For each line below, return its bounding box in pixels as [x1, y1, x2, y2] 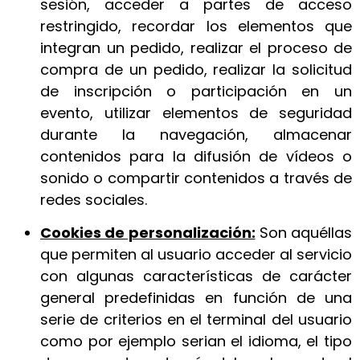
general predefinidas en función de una [40, 288, 352, 309]
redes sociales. [40, 189, 147, 210]
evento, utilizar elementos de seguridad [40, 102, 352, 123]
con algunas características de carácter [40, 266, 352, 287]
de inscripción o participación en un [40, 80, 352, 101]
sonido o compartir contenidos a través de [40, 167, 352, 188]
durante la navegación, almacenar [40, 124, 352, 145]
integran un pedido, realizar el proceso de [40, 37, 352, 58]
